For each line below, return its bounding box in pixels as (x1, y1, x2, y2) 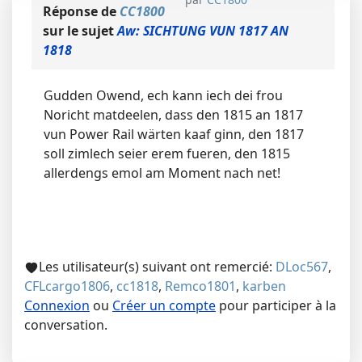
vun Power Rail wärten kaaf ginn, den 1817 (44, 125, 304, 144)
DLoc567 (276, 258, 328, 276)
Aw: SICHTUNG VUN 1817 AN (117, 22, 288, 40)
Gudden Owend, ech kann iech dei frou (44, 86, 283, 105)
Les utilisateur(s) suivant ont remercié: (39, 258, 276, 276)
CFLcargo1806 (24, 277, 110, 296)
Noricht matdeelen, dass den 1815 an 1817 (44, 106, 303, 124)
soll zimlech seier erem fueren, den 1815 (44, 145, 290, 163)
